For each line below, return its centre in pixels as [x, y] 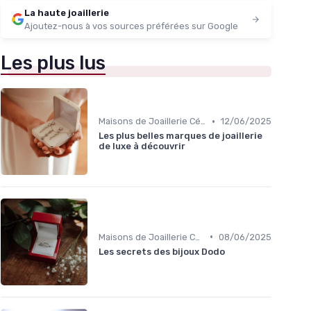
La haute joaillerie [67, 13]
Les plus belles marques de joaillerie [180, 136]
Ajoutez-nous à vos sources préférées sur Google [131, 26]
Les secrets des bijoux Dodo [162, 251]
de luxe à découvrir [142, 146]
